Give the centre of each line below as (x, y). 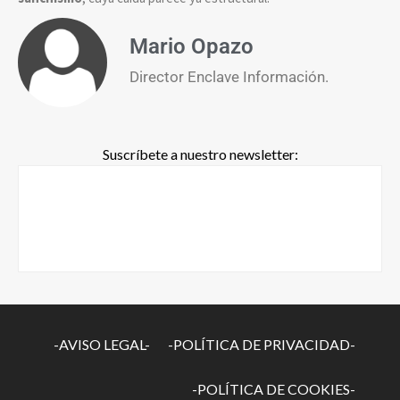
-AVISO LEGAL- (102, 345)
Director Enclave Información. (229, 76)
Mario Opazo (192, 46)
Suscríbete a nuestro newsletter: (200, 154)
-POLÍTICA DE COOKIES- (274, 389)
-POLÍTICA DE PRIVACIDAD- (262, 345)
